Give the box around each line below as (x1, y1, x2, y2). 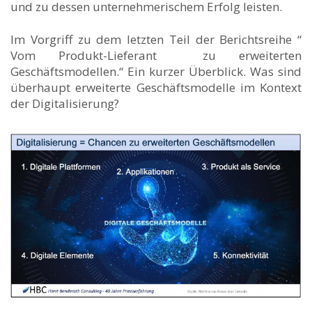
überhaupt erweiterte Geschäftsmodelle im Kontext (10, 79, 302, 96)
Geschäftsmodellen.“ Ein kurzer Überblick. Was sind (10, 63, 302, 80)
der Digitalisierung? (10, 95, 119, 112)
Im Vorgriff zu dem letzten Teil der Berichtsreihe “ (10, 31, 302, 48)
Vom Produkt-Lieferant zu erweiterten (10, 47, 302, 64)
